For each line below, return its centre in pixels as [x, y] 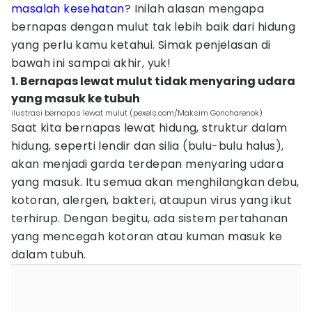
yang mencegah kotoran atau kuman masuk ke [147, 236]
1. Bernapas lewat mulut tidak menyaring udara [153, 81]
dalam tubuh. [49, 255]
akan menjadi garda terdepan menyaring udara [148, 164]
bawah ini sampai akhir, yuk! [91, 63]
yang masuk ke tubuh [76, 99]
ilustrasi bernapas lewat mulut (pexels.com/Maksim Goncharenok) [137, 113]
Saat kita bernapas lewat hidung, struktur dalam [149, 128]
